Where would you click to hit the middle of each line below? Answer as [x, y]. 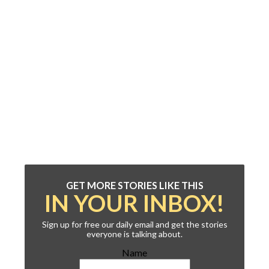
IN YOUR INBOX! [134, 203]
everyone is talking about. [134, 234]
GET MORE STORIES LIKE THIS [134, 186]
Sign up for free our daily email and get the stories [134, 225]
